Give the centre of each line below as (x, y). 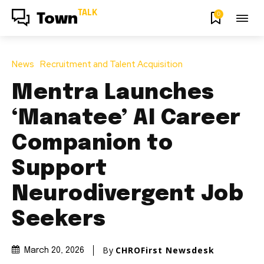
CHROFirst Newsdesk (165, 250)
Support (60, 169)
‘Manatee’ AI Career (126, 118)
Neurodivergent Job (128, 194)
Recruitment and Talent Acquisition (111, 64)
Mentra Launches (113, 93)
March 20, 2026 (54, 251)
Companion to (92, 143)
